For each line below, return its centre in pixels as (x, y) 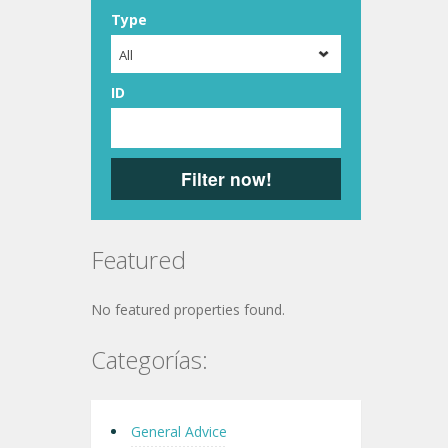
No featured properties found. (188, 309)
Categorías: (149, 359)
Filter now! (226, 178)
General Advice (179, 431)
